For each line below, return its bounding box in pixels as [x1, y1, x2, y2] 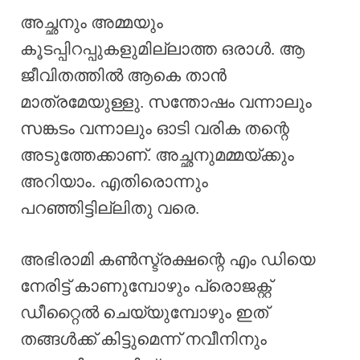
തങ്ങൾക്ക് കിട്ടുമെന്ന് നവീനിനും [20, 329, 267, 350]
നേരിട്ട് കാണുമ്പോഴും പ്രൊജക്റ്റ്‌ [20, 276, 272, 297]
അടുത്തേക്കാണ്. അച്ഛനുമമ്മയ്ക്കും [20, 145, 294, 165]
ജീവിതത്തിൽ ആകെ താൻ [20, 65, 227, 85]
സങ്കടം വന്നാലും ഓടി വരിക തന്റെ [20, 118, 289, 138]
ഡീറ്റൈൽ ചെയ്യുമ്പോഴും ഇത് [20, 303, 268, 323]
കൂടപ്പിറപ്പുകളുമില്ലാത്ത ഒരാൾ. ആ [20, 39, 305, 59]
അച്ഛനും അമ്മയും [20, 12, 163, 32]
